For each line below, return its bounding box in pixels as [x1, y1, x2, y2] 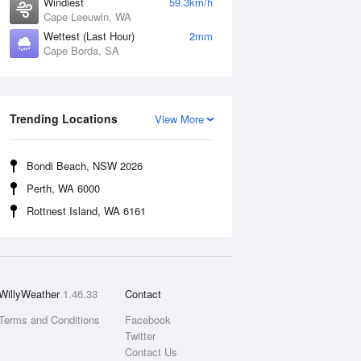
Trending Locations [10, 110, 118, 127]
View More [155, 111, 204, 127]
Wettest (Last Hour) [44, 28, 135, 44]
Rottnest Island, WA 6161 [27, 203, 146, 218]
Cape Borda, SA [44, 43, 119, 58]
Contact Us [124, 344, 177, 359]
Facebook [124, 312, 171, 327]
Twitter [124, 328, 156, 343]
